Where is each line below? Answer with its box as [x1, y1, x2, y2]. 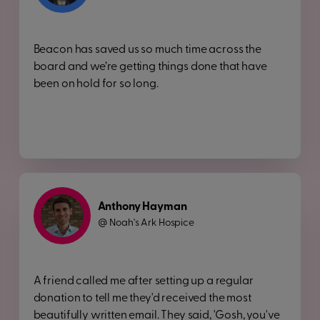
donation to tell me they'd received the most [33, 293, 251, 304]
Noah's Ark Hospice [109, 218, 194, 229]
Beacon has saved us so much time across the [33, 44, 261, 56]
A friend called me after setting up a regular [33, 276, 254, 287]
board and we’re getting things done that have [33, 61, 267, 73]
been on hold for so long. [33, 79, 159, 90]
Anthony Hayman [97, 201, 187, 213]
